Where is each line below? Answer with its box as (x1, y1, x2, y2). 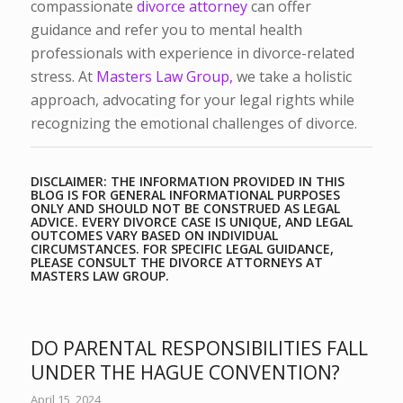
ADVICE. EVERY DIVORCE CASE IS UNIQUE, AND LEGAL (30, 213, 353, 231)
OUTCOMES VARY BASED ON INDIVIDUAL (30, 227, 278, 245)
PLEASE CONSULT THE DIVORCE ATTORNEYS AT (30, 254, 323, 272)
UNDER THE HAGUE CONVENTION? (30, 360, 340, 386)
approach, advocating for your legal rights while (30, 89, 354, 110)
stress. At (30, 66, 96, 86)
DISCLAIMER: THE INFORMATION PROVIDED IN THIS (30, 173, 345, 191)
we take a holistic (232, 66, 352, 86)
